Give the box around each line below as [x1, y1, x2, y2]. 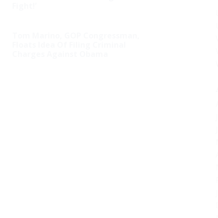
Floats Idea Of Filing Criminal [12, 39, 126, 51]
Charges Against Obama [12, 49, 108, 60]
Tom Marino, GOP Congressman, [12, 30, 140, 41]
